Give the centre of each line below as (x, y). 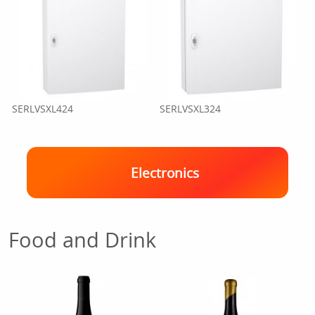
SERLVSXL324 (190, 109)
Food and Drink (82, 239)
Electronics (165, 173)
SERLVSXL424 (43, 109)
